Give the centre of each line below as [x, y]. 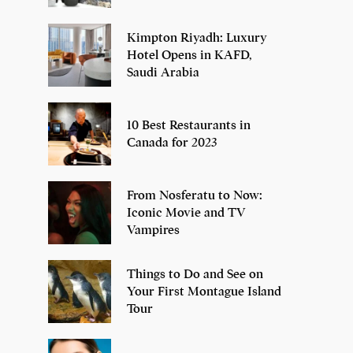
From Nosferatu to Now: [195, 196]
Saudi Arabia [163, 73]
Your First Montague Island [204, 292]
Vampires [153, 230]
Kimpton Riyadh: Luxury [197, 38]
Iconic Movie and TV [186, 213]
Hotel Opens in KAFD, [190, 56]
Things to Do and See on [195, 275]
